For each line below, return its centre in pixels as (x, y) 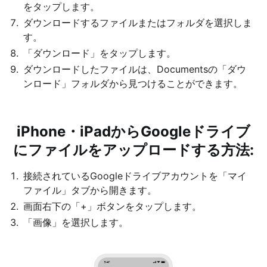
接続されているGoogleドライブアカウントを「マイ (135, 176)
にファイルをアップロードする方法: (133, 150)
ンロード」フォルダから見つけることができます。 (133, 83)
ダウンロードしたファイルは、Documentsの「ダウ (135, 69)
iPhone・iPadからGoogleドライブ (133, 131)
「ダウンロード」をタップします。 (100, 53)
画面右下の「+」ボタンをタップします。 (112, 206)
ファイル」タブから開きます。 (90, 190)
